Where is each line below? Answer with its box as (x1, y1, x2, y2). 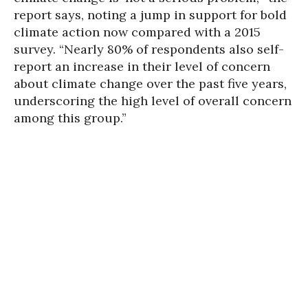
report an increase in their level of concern (14, 58, 270, 74)
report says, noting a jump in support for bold (14, 7, 287, 23)
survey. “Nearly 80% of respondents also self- (14, 41, 284, 57)
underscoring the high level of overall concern (14, 93, 291, 109)
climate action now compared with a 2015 (14, 24, 261, 40)
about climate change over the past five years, (14, 76, 287, 91)
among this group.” (14, 110, 126, 126)
